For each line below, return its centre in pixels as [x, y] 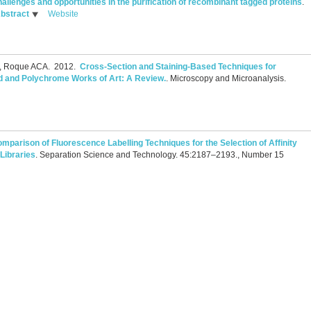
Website [63, 14]
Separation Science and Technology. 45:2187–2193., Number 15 [162, 155]
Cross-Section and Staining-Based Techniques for [178, 66]
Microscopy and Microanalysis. [228, 78]
